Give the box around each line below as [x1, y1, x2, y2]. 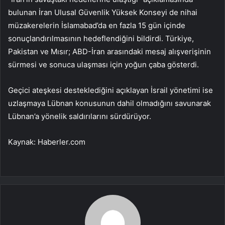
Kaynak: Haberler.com [8, 137, 85, 147]
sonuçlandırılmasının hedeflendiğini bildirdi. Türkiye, [8, 34, 194, 44]
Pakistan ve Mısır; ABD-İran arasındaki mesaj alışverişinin [8, 47, 211, 57]
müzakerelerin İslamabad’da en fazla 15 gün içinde [8, 21, 185, 31]
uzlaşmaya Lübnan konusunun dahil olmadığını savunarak [8, 98, 211, 108]
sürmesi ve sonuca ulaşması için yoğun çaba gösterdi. [8, 60, 199, 70]
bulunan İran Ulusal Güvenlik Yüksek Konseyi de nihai [8, 8, 197, 18]
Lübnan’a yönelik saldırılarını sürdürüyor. [8, 111, 151, 122]
